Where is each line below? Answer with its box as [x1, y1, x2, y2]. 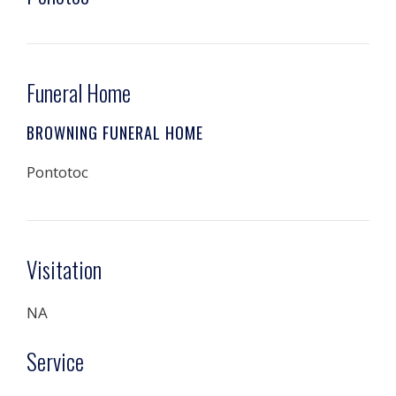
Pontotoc [27, 162, 88, 182]
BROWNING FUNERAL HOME [27, 121, 203, 144]
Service [27, 344, 84, 377]
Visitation [27, 253, 102, 286]
